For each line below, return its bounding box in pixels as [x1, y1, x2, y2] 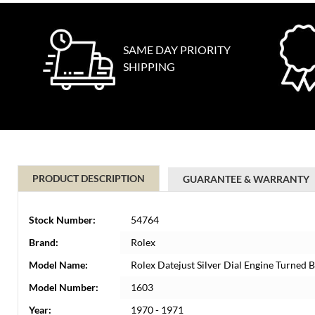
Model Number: [29, 281, 98, 293]
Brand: [29, 236, 58, 248]
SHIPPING [123, 60, 175, 73]
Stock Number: [29, 214, 96, 226]
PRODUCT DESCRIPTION [32, 172, 145, 184]
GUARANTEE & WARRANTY [183, 173, 309, 185]
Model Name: [29, 259, 88, 271]
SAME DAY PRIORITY [123, 43, 231, 56]
